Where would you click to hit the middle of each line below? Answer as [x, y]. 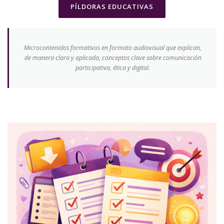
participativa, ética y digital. [113, 68]
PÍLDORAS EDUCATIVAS [112, 7]
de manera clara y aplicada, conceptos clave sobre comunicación [113, 58]
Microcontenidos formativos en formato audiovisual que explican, [113, 48]
